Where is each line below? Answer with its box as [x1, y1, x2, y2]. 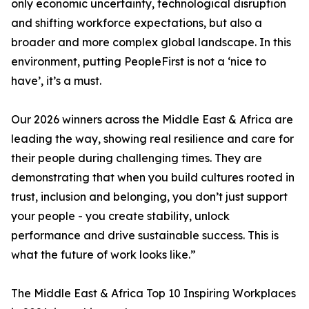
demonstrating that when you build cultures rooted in [11, 170, 295, 185]
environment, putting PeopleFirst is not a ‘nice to [11, 54, 266, 69]
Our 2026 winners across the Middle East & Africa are [11, 112, 293, 127]
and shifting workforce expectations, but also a [11, 16, 262, 30]
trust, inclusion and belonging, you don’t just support [11, 190, 288, 204]
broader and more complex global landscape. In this [11, 35, 291, 50]
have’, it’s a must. [11, 74, 101, 88]
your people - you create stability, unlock [11, 209, 230, 223]
